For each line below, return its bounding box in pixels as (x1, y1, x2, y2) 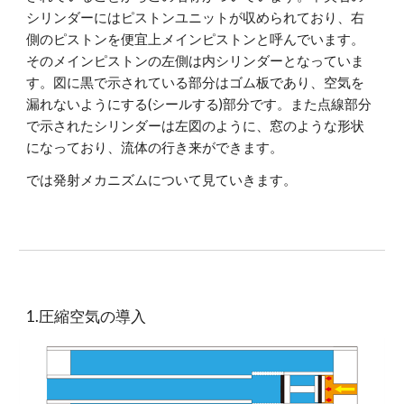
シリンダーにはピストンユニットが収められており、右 (26, 9, 365, 25)
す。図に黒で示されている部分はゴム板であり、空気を (26, 74, 365, 90)
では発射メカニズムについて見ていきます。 (26, 171, 298, 188)
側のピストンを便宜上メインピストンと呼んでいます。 (26, 31, 365, 47)
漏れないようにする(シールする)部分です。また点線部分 (26, 96, 372, 112)
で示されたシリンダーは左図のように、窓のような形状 (26, 117, 365, 133)
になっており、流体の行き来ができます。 (26, 139, 284, 155)
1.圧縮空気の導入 (26, 307, 147, 326)
